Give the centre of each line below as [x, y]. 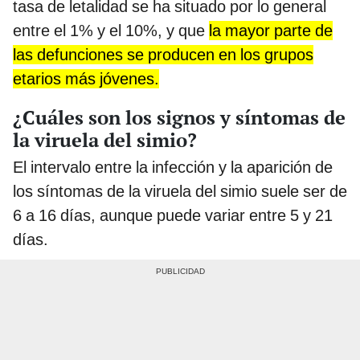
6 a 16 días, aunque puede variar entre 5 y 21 [173, 216]
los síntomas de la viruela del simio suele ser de [180, 192]
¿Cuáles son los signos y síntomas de [179, 118]
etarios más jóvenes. [86, 78]
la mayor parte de [271, 30]
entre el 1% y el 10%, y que [111, 30]
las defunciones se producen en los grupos [163, 54]
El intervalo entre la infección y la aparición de [173, 168]
